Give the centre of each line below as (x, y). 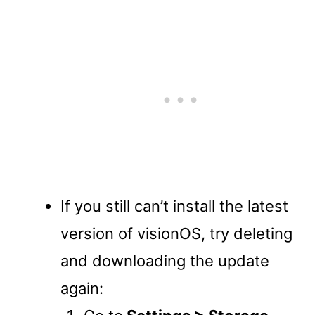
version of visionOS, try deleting (176, 233)
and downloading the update (165, 261)
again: (82, 288)
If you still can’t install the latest (174, 206)
